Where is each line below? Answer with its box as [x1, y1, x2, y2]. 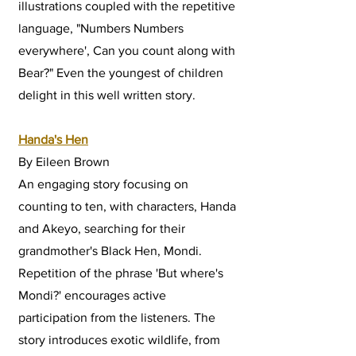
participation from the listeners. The [18, 311, 215, 325]
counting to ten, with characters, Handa [18, 199, 236, 214]
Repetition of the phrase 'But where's [18, 266, 223, 281]
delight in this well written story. [18, 88, 195, 103]
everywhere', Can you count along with [18, 44, 235, 58]
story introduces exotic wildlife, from [18, 333, 220, 347]
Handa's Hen [18, 133, 88, 147]
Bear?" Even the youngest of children [18, 66, 223, 80]
